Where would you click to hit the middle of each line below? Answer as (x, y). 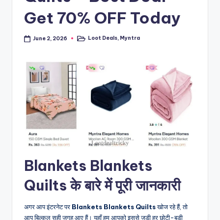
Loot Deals (103, 38)
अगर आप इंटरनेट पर (48, 206)
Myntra (130, 38)
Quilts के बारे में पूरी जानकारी (102, 185)
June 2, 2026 (50, 38)
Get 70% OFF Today (102, 17)
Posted (85, 40)
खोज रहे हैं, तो (172, 206)
